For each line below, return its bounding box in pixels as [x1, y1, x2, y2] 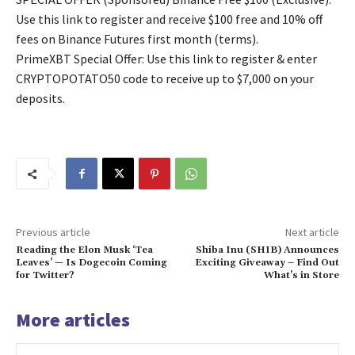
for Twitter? [16, 269, 74, 282]
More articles [16, 307, 130, 333]
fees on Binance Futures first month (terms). [16, 31, 258, 48]
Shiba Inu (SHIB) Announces [195, 244, 339, 257]
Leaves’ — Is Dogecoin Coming [16, 257, 167, 269]
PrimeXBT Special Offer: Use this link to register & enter [16, 51, 317, 67]
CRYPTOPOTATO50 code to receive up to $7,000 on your [16, 71, 314, 87]
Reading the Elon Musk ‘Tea [16, 244, 153, 257]
